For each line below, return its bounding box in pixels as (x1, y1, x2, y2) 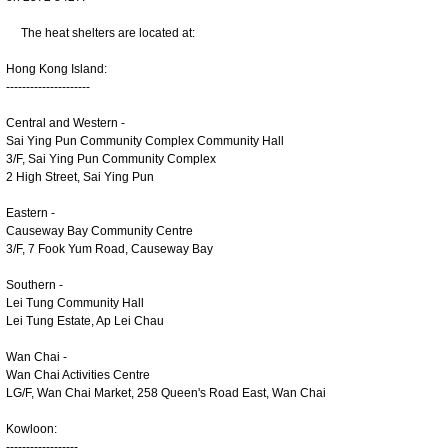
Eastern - (6, 205, 55, 220)
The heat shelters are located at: (6, 25, 195, 40)
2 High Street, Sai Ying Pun (6, 169, 154, 184)
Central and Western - (6, 115, 125, 130)
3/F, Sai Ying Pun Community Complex (6, 151, 216, 166)
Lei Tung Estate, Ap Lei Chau (6, 313, 164, 328)
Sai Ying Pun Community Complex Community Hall (6, 133, 284, 148)
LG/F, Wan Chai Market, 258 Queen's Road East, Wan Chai (6, 385, 326, 400)
